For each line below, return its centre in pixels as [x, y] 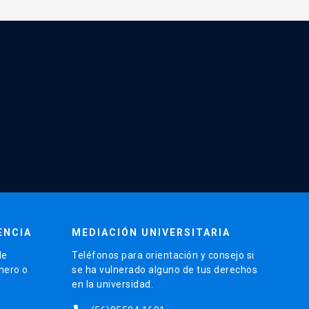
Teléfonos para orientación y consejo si [163, 256]
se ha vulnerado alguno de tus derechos [165, 270]
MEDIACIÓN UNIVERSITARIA [151, 233]
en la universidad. [112, 285]
